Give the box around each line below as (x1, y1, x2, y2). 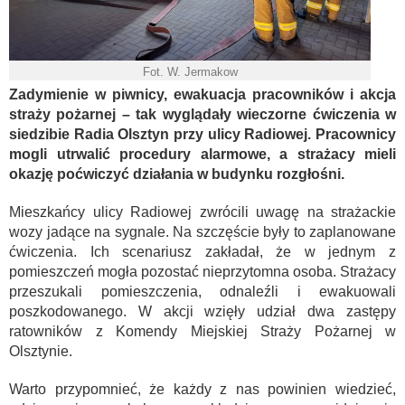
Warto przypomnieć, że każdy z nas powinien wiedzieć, (9, 381, 396, 397)
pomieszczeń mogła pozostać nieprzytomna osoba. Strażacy (9, 264, 396, 279)
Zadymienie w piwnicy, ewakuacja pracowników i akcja (9, 87, 396, 102)
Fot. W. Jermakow (142, 65, 238, 79)
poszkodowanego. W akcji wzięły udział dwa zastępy (9, 304, 396, 319)
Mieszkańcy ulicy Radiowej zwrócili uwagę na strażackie (9, 204, 396, 220)
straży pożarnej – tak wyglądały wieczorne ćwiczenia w (9, 107, 396, 122)
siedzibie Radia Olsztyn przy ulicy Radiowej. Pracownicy (9, 127, 396, 142)
